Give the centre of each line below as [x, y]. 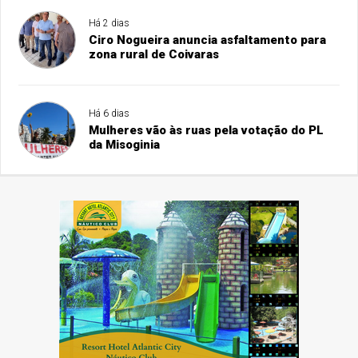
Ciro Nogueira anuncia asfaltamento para [208, 40]
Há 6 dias [109, 113]
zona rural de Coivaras [154, 54]
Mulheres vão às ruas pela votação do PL [207, 130]
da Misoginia [125, 145]
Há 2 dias [109, 23]
